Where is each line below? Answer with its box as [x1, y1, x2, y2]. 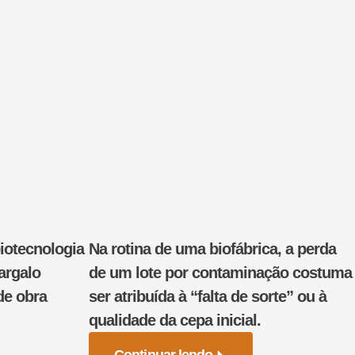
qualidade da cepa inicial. [89, 311, 265, 329]
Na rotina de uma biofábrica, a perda [89, 239, 336, 258]
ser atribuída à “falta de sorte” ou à [89, 287, 326, 305]
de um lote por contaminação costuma [89, 263, 352, 281]
